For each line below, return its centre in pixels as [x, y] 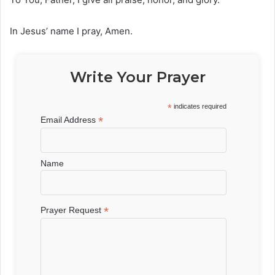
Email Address [70, 119]
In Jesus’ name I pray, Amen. [71, 31]
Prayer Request [72, 210]
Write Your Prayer [137, 77]
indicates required [199, 106]
